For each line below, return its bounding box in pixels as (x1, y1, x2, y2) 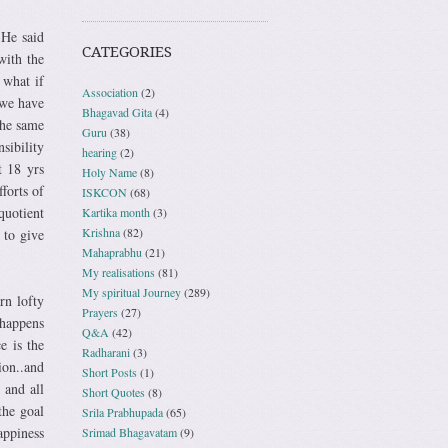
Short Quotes (82, 383, 145, 400)
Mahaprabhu (82, 243, 142, 260)
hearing (82, 143, 117, 160)
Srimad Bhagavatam (82, 423, 177, 440)
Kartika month (82, 203, 150, 220)
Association (82, 83, 138, 100)
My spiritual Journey (82, 283, 181, 300)
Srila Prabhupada (82, 403, 163, 420)
